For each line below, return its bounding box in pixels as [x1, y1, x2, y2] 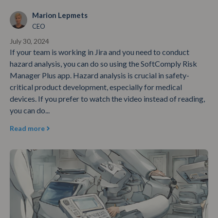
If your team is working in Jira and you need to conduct [10, 47, 189, 56]
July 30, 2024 [10, 36, 49, 45]
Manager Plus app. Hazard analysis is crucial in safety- [10, 70, 189, 80]
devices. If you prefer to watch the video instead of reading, [10, 93, 205, 103]
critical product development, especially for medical [10, 82, 182, 91]
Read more [10, 124, 45, 133]
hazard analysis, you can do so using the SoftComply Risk [10, 58, 197, 68]
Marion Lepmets [32, 10, 88, 19]
